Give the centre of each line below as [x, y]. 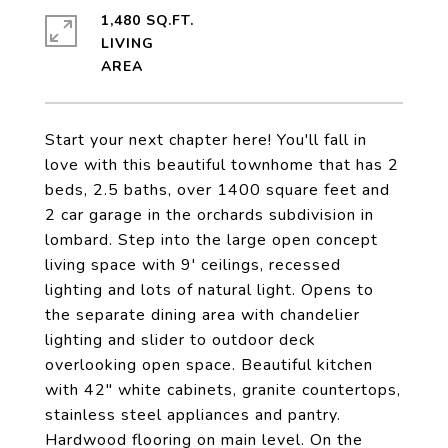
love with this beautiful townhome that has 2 [222, 165]
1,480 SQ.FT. [147, 20]
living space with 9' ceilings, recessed [193, 265]
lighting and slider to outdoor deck [180, 340]
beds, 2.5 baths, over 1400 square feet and [217, 190]
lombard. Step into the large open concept [211, 240]
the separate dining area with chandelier [202, 315]
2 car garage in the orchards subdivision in [209, 215]
